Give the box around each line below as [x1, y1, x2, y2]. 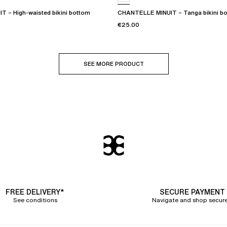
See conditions [13, 196, 57, 205]
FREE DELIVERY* [6, 186, 64, 198]
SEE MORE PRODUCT [83, 60, 144, 68]
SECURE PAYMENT [159, 186, 225, 198]
